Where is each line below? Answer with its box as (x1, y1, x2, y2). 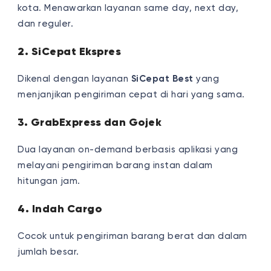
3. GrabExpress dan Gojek (18, 115, 162, 129)
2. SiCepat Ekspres (18, 44, 122, 58)
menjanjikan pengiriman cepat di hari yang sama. (18, 90, 245, 99)
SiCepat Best (131, 74, 194, 83)
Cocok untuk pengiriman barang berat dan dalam (18, 231, 247, 241)
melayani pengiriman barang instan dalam (18, 160, 213, 170)
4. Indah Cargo (18, 201, 102, 215)
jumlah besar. (18, 247, 79, 256)
